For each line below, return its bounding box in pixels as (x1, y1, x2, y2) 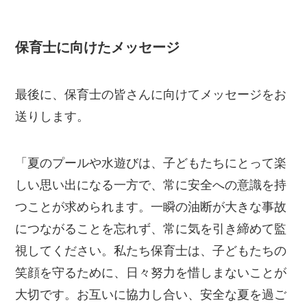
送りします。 (15, 109, 90, 123)
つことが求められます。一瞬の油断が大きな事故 (15, 199, 287, 214)
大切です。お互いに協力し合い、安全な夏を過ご (15, 287, 287, 302)
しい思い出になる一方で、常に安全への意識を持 (15, 177, 287, 192)
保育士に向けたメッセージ (15, 39, 180, 55)
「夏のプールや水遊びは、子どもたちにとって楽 (15, 156, 287, 170)
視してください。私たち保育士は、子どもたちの (15, 243, 287, 258)
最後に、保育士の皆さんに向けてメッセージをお (15, 87, 287, 101)
